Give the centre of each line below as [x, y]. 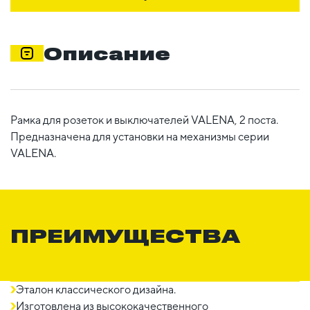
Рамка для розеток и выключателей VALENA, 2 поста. [144, 120]
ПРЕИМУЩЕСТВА [125, 235]
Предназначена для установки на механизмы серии [140, 136]
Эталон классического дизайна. [96, 289]
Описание [107, 53]
